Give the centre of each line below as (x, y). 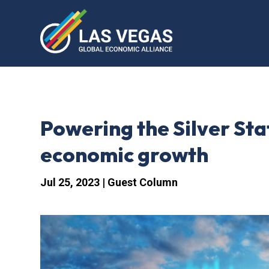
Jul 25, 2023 (70, 182)
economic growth (125, 154)
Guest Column (143, 182)
